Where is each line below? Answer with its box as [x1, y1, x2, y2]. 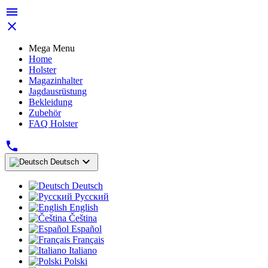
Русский [75, 191, 109, 202]
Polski [64, 256, 87, 266]
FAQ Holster [29, 118, 78, 129]
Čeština [69, 213, 97, 223]
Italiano [69, 245, 97, 255]
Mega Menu [29, 43, 75, 53]
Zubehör [29, 108, 61, 118]
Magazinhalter [29, 75, 83, 86]
